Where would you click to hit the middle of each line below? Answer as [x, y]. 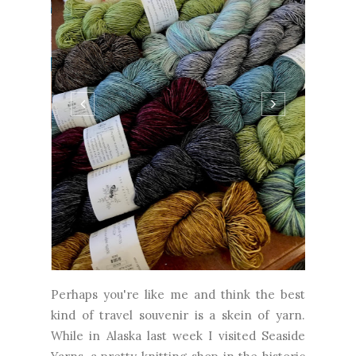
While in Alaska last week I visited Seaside [178, 343]
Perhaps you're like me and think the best [178, 302]
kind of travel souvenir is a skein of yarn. [178, 323]
